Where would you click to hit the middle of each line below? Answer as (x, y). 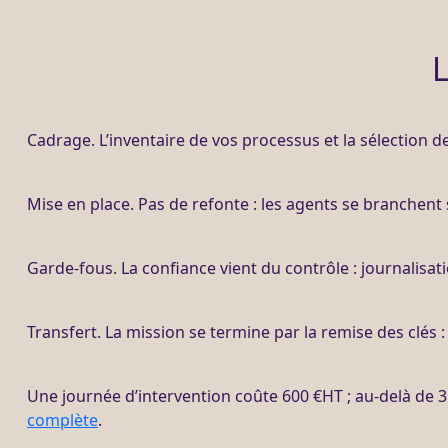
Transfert (62, 332)
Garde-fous (70, 268)
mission (155, 332)
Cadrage (59, 140)
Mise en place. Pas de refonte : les (156, 204)
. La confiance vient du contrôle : (237, 268)
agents (312, 204)
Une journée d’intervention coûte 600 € (174, 396)
